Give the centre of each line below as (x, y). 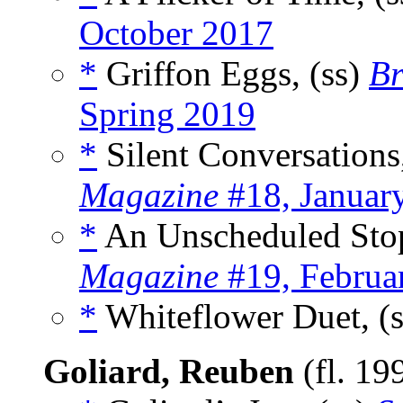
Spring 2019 (167, 114)
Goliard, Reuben (169, 372)
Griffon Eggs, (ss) (233, 74)
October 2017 (176, 33)
